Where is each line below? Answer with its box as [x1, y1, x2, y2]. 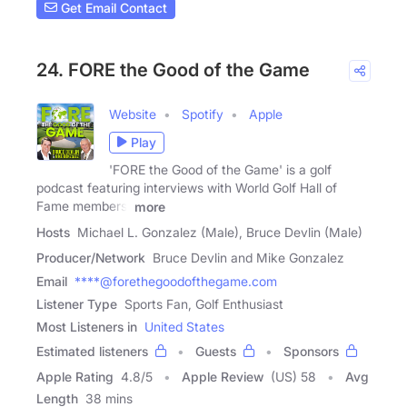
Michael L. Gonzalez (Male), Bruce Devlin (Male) [77, 223, 362, 240]
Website [109, 105, 156, 122]
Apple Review [182, 368, 263, 384]
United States [144, 318, 224, 334]
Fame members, [36, 197, 131, 213]
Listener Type [36, 295, 117, 312]
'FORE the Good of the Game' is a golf [109, 161, 332, 177]
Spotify [182, 105, 223, 122]
